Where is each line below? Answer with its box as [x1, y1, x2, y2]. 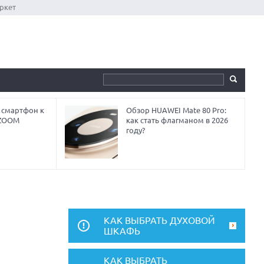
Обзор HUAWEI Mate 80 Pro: [126, 106, 227, 114]
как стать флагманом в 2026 [126, 116, 229, 124]
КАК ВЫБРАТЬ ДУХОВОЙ [104, 215, 215, 226]
